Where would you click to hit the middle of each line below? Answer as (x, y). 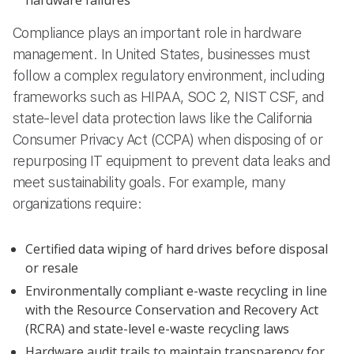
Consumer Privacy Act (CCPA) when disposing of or (168, 139)
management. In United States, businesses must (162, 54)
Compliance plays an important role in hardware (157, 32)
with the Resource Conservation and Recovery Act (172, 310)
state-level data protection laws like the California (162, 118)
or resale (52, 268)
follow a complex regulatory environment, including (168, 75)
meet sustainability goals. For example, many (149, 182)
